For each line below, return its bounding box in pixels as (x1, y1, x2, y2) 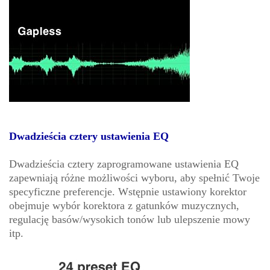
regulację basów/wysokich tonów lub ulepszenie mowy (9, 213, 250, 226)
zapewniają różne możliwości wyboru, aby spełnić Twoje (9, 172, 260, 184)
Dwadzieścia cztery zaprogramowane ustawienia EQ (9, 158, 239, 171)
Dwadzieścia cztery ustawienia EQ (9, 130, 169, 143)
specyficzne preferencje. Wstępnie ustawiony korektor (9, 186, 246, 198)
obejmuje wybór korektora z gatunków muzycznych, (9, 199, 239, 212)
